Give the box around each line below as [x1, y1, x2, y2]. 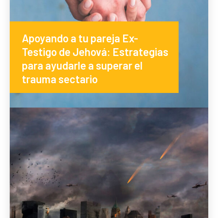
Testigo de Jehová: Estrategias [22, 45, 168, 58]
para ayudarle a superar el [22, 59, 143, 72]
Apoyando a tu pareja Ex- [22, 32, 138, 45]
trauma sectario [22, 73, 98, 86]
